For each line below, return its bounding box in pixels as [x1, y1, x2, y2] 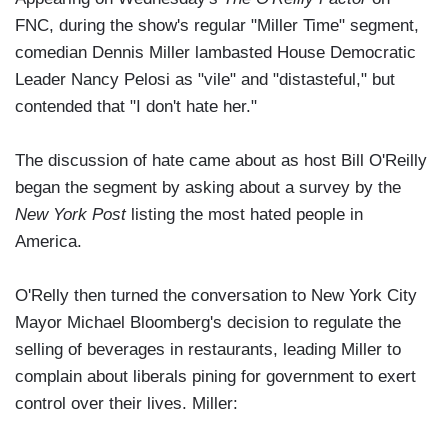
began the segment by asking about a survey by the [15, 178, 401, 198]
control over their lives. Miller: [15, 394, 238, 414]
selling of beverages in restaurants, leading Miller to [15, 340, 401, 360]
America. [15, 232, 82, 252]
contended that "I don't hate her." [15, 97, 257, 117]
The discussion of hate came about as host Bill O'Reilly [15, 151, 427, 171]
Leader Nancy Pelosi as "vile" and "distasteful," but [15, 70, 395, 90]
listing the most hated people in [126, 205, 363, 225]
